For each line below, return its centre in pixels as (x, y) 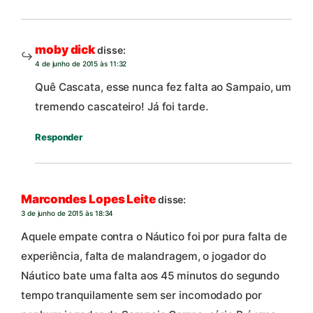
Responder (59, 137)
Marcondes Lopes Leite (88, 199)
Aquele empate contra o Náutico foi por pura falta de (154, 237)
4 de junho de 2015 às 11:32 (81, 63)
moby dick (65, 49)
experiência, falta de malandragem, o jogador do (144, 256)
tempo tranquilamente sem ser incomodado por (141, 296)
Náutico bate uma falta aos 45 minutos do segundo (151, 276)
